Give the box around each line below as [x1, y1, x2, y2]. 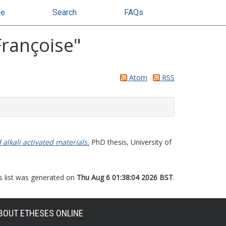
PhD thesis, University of [89, 137, 172, 147]
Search [52, 8, 77, 17]
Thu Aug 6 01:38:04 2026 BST [77, 173, 173, 182]
